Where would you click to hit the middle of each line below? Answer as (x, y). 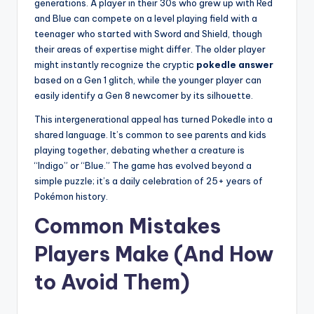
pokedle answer (235, 65)
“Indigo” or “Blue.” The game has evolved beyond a (143, 166)
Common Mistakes (128, 226)
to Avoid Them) (112, 282)
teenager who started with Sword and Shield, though (148, 34)
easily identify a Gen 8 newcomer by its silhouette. (144, 96)
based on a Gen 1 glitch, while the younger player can (148, 80)
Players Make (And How (154, 254)
